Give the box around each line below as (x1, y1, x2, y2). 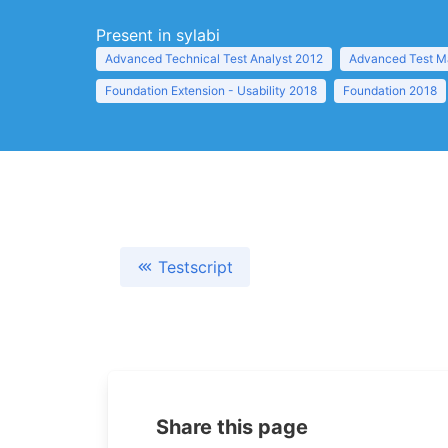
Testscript (158, 257, 233, 277)
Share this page (156, 415, 308, 439)
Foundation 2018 (343, 83, 437, 98)
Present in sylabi (96, 25, 220, 45)
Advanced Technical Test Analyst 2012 (105, 51, 323, 66)
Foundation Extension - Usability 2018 (105, 83, 317, 98)
